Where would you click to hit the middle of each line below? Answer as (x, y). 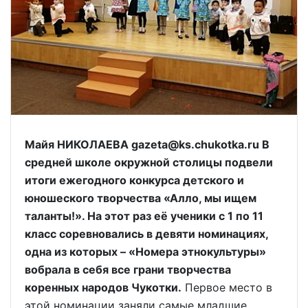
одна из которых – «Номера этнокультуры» (145, 252)
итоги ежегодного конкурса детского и (134, 180)
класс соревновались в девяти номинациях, (146, 234)
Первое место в (227, 287)
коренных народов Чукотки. (103, 287)
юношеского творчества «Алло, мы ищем (141, 198)
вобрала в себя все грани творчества (128, 269)
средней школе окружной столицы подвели (149, 162)
